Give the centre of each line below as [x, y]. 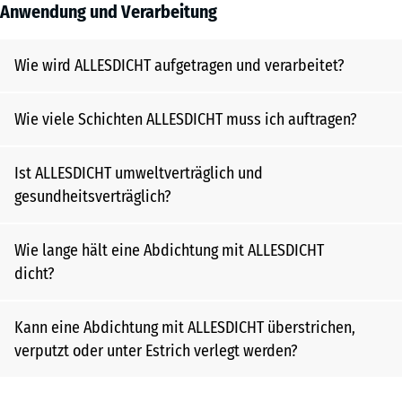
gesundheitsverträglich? [93, 197]
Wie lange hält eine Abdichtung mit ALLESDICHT [169, 250]
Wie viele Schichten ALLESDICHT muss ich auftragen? [186, 119]
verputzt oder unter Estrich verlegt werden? [156, 351]
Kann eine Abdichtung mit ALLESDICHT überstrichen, [185, 328]
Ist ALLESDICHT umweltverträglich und [139, 173]
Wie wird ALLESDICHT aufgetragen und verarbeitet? [179, 66]
